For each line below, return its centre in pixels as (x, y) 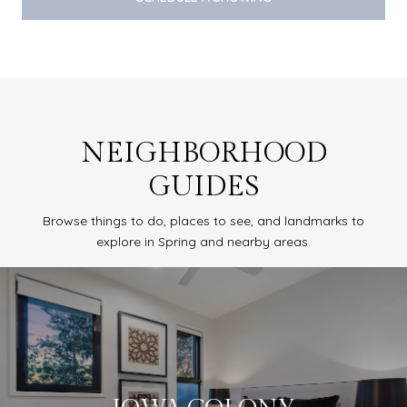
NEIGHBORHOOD (203, 153)
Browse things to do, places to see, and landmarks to (203, 221)
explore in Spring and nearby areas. (203, 242)
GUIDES (203, 187)
